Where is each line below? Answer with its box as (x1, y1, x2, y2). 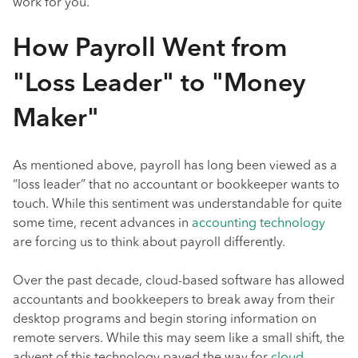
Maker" (13, 107, 99, 133)
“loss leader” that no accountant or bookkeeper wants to (13, 179, 340, 192)
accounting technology (192, 217, 325, 230)
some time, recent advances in (13, 217, 192, 230)
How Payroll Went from (13, 37, 287, 62)
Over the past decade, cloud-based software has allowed (13, 275, 344, 288)
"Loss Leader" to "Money (13, 72, 305, 97)
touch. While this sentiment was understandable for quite (13, 198, 342, 211)
